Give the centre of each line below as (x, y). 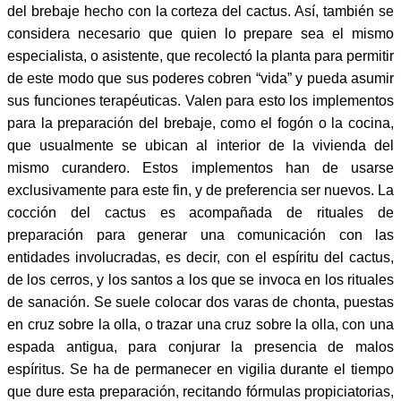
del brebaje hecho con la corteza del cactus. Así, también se (200, 11)
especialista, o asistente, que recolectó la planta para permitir (200, 55)
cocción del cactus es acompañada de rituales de (200, 212)
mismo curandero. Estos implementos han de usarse (200, 167)
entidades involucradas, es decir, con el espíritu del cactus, (200, 257)
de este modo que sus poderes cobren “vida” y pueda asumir (200, 78)
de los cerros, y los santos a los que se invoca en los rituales (200, 279)
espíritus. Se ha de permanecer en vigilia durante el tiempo (200, 369)
